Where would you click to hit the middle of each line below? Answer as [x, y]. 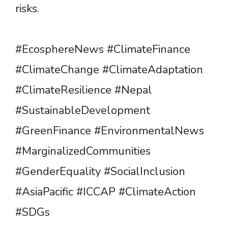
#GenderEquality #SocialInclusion [100, 171]
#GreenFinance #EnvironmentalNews [110, 131]
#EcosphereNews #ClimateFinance [103, 49]
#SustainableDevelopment [83, 110]
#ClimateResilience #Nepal [84, 90]
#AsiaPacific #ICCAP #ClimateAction [106, 192]
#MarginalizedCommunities [83, 151]
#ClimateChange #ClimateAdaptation [109, 69]
